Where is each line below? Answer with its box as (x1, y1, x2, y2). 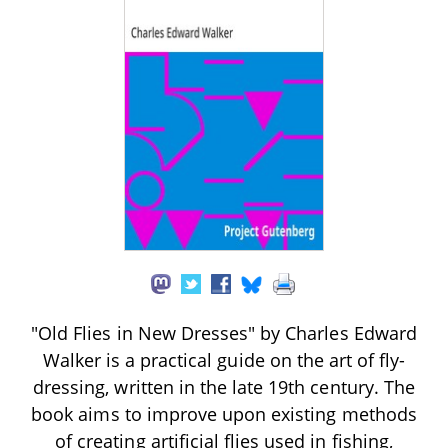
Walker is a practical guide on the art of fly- (42, 347, 406, 372)
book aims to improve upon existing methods (31, 401, 417, 426)
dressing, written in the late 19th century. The (33, 374, 415, 399)
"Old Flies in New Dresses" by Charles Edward (31, 320, 417, 345)
